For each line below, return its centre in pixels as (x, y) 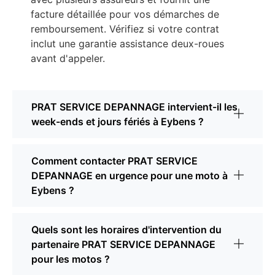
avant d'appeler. (68, 59)
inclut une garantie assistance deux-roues (127, 44)
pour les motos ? (71, 259)
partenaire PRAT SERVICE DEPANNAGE (123, 245)
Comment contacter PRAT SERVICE (114, 161)
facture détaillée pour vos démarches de (125, 14)
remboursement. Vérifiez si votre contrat (125, 29)
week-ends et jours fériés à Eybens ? (118, 122)
